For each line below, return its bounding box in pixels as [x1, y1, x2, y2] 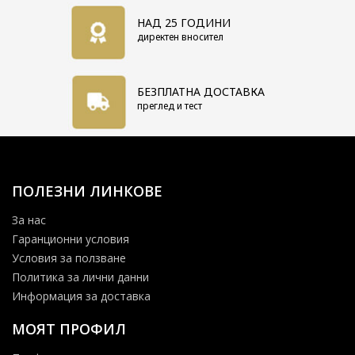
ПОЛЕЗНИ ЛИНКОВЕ [12, 181, 162, 201]
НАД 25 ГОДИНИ [137, 15, 231, 31]
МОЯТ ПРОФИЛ [12, 319, 126, 339]
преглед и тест [137, 99, 202, 113]
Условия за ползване [12, 250, 126, 266]
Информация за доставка [12, 288, 151, 304]
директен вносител [137, 30, 223, 44]
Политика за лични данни [12, 269, 149, 285]
